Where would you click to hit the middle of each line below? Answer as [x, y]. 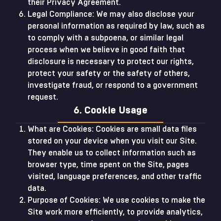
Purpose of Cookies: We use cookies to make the [116, 200]
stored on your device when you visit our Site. [112, 141]
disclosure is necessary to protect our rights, [111, 62]
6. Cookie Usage [110, 110]
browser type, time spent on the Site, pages [108, 165]
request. [43, 97]
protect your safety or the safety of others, [109, 74]
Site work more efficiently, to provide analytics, [115, 212]
